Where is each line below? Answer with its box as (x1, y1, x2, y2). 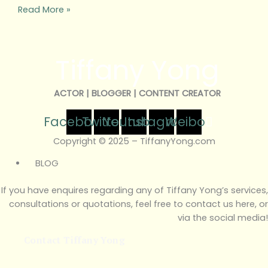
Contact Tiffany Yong (24, 233, 125, 246)
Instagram (123, 113, 192, 131)
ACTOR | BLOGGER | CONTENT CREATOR (53, 87, 221, 100)
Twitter (81, 113, 124, 131)
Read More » (17, 4, 71, 16)
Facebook (43, 113, 107, 131)
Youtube (103, 113, 157, 131)
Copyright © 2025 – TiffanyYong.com (53, 135, 215, 147)
